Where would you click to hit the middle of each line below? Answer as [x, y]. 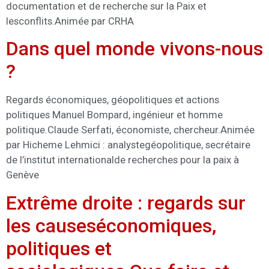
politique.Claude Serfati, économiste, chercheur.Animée [130, 130]
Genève [23, 175]
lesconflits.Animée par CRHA [70, 21]
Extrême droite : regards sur [126, 203]
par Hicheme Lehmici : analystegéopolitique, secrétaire [128, 145]
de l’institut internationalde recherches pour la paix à [122, 160]
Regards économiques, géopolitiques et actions [113, 100]
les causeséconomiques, [111, 225]
